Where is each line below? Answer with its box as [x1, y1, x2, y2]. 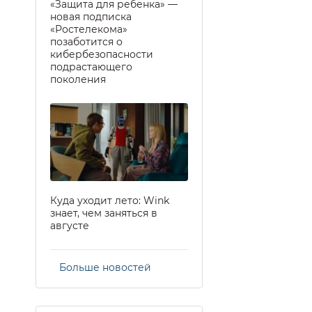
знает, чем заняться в [50, 206, 157, 219]
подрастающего [50, 60, 132, 73]
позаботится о [50, 35, 123, 48]
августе [50, 219, 89, 232]
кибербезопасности [50, 47, 153, 61]
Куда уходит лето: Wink [50, 194, 169, 207]
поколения [50, 72, 106, 86]
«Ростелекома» [50, 22, 127, 36]
